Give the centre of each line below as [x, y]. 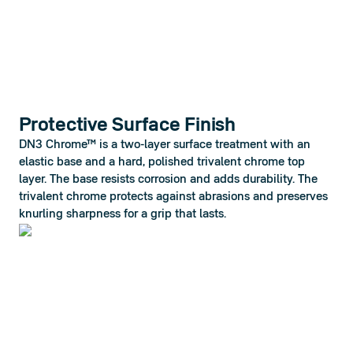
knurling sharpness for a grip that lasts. [123, 214]
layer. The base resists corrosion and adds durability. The [168, 180]
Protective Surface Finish [127, 126]
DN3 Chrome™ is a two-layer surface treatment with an [165, 145]
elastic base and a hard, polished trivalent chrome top [162, 162]
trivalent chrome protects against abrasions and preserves [173, 197]
